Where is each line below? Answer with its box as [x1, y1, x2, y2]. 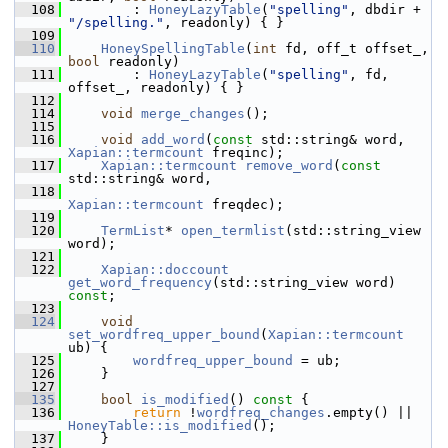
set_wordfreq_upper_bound [68, 327, 260, 342]
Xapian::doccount [101, 262, 229, 277]
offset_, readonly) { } [68, 80, 244, 95]
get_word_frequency [68, 275, 212, 290]
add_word [141, 132, 205, 147]
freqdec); [204, 197, 284, 212]
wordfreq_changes [197, 405, 325, 420]
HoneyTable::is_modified [68, 418, 252, 433]
